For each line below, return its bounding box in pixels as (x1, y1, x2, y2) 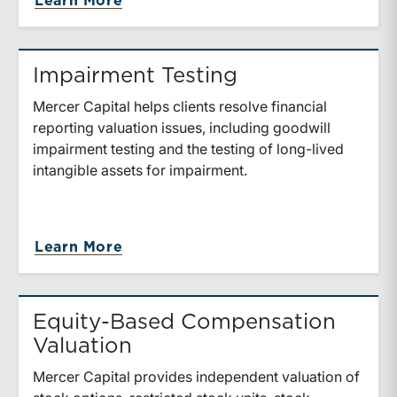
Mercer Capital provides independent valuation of (33, 368, 360, 385)
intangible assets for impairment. (33, 161, 247, 179)
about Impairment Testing (127, 239, 328, 253)
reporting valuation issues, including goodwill (33, 119, 331, 136)
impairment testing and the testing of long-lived (33, 140, 344, 158)
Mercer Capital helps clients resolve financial (33, 97, 327, 115)
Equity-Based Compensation (33, 312, 336, 333)
